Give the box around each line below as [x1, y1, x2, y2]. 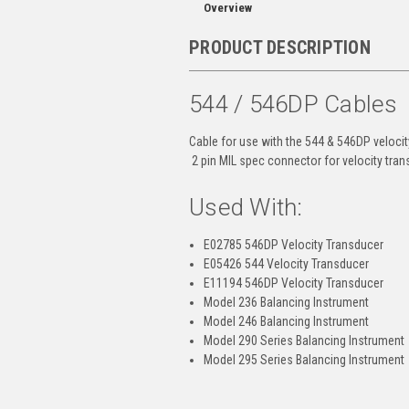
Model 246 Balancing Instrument [204, 314, 370, 330]
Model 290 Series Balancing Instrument [204, 333, 405, 349]
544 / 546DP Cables [189, 90, 398, 119]
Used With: [189, 194, 303, 222]
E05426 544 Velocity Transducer [204, 257, 370, 272]
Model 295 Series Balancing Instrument [204, 352, 405, 368]
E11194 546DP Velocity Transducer [204, 276, 384, 291]
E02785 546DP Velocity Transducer [204, 237, 384, 253]
